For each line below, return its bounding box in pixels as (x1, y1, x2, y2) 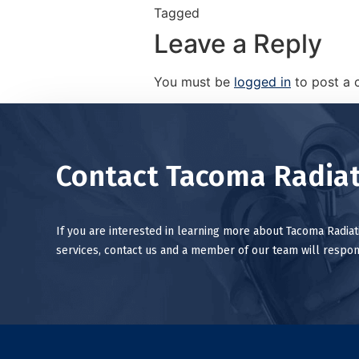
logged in (234, 74, 291, 91)
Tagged (154, 5, 200, 22)
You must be (154, 74, 234, 91)
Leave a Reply (154, 28, 322, 60)
